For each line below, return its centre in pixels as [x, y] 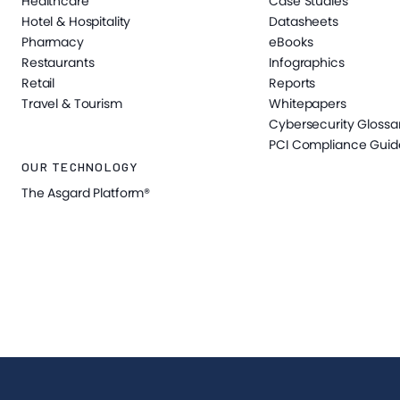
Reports [292, 83]
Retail [38, 83]
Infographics [307, 62]
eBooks [291, 42]
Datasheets [304, 21]
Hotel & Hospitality [76, 21]
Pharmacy [53, 42]
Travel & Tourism [72, 104]
